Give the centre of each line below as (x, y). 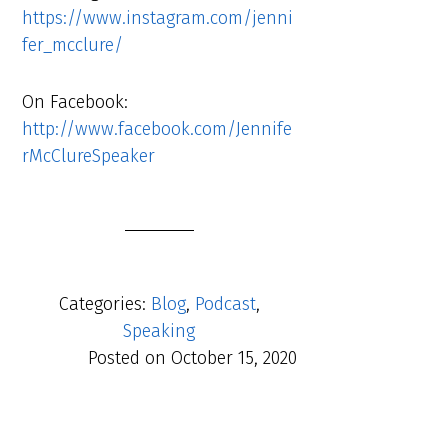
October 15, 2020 (233, 358)
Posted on (129, 358)
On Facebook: (75, 102)
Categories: (104, 304)
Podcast (225, 304)
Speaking (159, 331)
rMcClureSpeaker (89, 156)
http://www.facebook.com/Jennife (157, 129)
